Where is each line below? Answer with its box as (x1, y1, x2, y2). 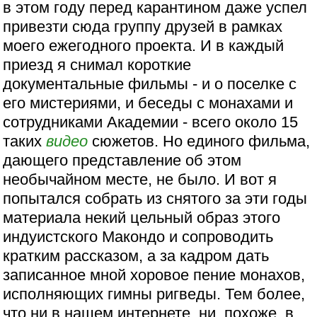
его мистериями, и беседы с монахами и (3, 93, 294, 112)
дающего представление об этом (3, 151, 242, 169)
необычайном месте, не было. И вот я (3, 170, 277, 188)
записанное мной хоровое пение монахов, (3, 265, 306, 284)
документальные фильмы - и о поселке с (3, 74, 297, 93)
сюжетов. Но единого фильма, (88, 132, 311, 150)
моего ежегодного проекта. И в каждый (3, 36, 284, 54)
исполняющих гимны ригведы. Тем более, (3, 284, 306, 303)
